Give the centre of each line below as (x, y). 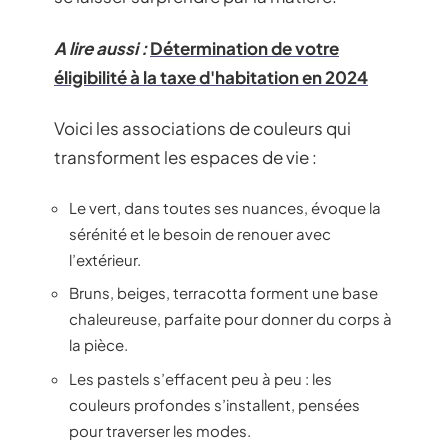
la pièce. (98, 344)
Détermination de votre (244, 47)
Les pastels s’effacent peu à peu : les (200, 378)
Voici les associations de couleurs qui (202, 128)
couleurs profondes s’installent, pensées (214, 404)
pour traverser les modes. (160, 430)
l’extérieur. (105, 259)
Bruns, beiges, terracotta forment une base (223, 292)
